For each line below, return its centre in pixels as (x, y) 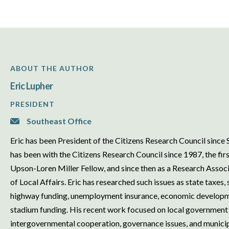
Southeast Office (59, 121)
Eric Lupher (32, 86)
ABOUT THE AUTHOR (52, 68)
